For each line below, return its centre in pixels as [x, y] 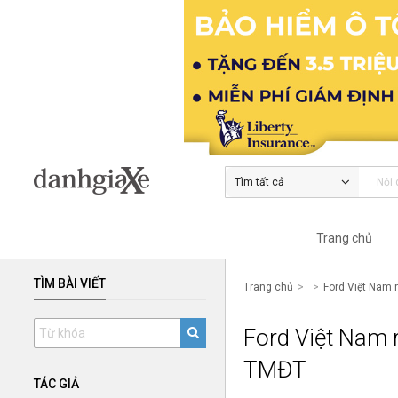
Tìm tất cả [259, 182]
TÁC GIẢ [56, 383]
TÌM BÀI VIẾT [70, 283]
